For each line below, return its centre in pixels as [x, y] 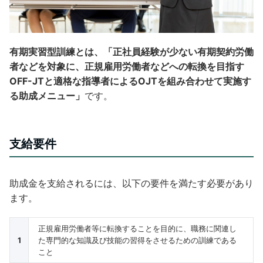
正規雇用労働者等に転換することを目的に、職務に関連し [137, 228]
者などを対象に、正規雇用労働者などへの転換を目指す [127, 66]
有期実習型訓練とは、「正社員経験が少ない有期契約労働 [131, 51]
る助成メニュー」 [47, 95]
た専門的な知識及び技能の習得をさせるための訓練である [137, 240]
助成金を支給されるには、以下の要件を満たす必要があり [131, 183]
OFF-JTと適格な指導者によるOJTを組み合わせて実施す [130, 81]
